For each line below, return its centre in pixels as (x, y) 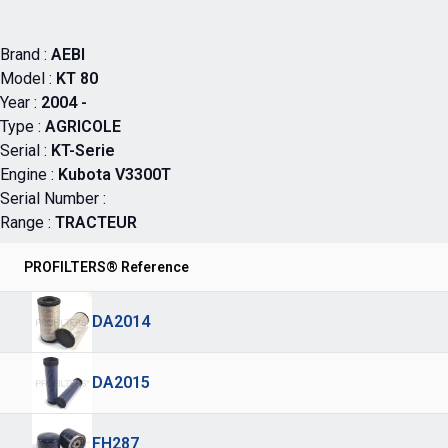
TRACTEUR (96, 222)
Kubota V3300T (114, 174)
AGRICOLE (83, 126)
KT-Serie (83, 150)
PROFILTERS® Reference (106, 267)
